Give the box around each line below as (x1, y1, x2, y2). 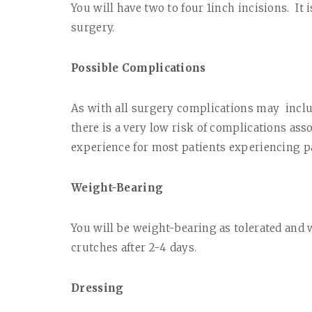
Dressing (71, 281, 124, 295)
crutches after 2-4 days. (71, 241, 197, 255)
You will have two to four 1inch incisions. (71, 1, 290, 15)
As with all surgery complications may (71, 102, 280, 116)
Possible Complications (71, 61, 206, 75)
